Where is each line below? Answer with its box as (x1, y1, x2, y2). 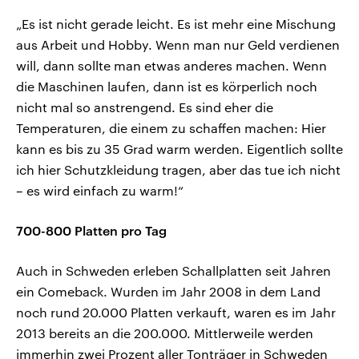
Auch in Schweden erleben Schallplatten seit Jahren (16, 263, 331, 279)
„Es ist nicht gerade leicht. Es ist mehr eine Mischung (16, 16, 336, 32)
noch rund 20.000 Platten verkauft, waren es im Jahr (16, 305, 336, 321)
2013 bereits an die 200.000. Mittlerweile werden (16, 325, 313, 341)
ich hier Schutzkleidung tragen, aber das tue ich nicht (16, 162, 341, 178)
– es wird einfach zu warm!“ (16, 183, 184, 199)
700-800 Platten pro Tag (16, 223, 167, 239)
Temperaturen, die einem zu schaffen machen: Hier (16, 120, 326, 136)
